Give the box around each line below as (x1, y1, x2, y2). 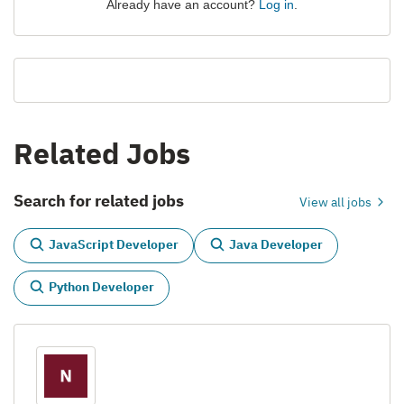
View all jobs (299, 193, 374, 210)
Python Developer (49, 279, 154, 296)
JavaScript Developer (49, 236, 179, 253)
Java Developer (229, 236, 323, 253)
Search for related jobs (14, 189, 184, 211)
